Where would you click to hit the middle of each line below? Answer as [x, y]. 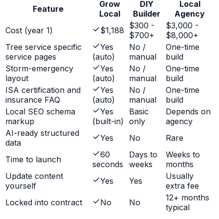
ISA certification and [43, 90]
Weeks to [183, 155]
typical [178, 208]
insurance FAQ [33, 100]
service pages [31, 57]
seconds [108, 164]
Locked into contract [44, 203]
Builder [146, 14]
